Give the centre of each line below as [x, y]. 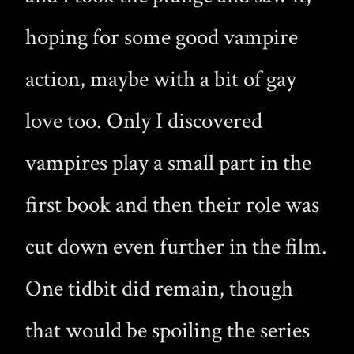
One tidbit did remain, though [159, 289]
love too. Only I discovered [144, 122]
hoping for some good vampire [162, 38]
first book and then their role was [172, 205]
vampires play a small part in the [168, 164]
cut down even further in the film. [176, 247]
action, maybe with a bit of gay [161, 80]
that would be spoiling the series [168, 331]
